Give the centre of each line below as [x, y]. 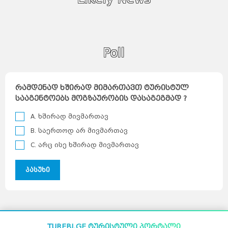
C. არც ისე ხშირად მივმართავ [85, 145]
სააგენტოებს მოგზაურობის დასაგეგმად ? [101, 99]
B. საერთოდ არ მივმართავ [79, 131]
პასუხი [38, 170]
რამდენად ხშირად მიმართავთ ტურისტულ [102, 88]
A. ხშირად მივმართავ [69, 117]
